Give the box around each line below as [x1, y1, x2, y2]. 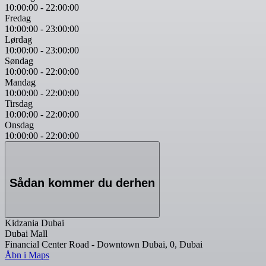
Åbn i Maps [5, 249, 49, 260]
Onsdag [5, 119, 34, 130]
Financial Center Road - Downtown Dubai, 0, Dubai [5, 239, 202, 249]
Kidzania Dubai [5, 217, 64, 228]
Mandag [5, 77, 36, 87]
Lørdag [5, 34, 32, 45]
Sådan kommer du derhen [9, 176, 155, 190]
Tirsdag [5, 98, 33, 109]
